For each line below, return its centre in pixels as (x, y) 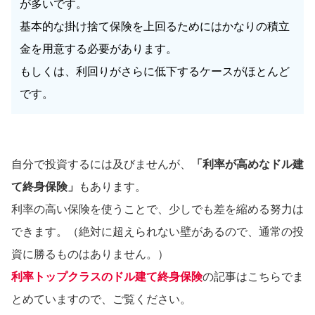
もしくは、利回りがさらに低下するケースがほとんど (155, 71)
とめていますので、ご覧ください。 (101, 299)
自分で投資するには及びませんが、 (101, 164)
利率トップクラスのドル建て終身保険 (107, 276)
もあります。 (112, 186)
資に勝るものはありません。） (90, 254)
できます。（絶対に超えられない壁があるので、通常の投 (157, 231)
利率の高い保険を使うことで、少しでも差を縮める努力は (157, 209)
